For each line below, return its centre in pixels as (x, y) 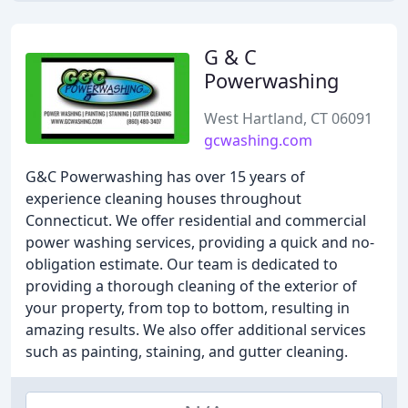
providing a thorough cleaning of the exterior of (191, 286)
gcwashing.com (258, 140)
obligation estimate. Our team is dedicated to (182, 264)
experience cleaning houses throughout (163, 199)
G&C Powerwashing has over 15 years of (165, 177)
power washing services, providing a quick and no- (200, 242)
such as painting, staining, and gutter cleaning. (187, 352)
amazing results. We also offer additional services (196, 330)
